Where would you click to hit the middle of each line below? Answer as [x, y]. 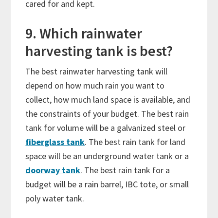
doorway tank [53, 170]
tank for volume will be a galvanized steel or [106, 128]
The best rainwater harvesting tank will [97, 72]
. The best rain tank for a [125, 170]
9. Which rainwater [84, 33]
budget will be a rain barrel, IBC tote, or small [107, 184]
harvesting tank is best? [101, 51]
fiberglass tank [55, 142]
